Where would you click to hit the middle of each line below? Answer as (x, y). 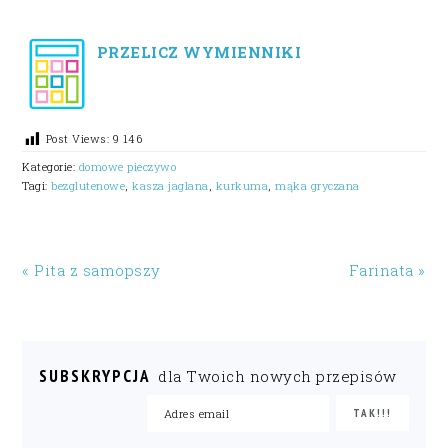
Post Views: (77, 139)
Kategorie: (50, 166)
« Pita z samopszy (91, 269)
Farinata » (387, 269)
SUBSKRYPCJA (95, 375)
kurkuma (242, 185)
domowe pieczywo (127, 166)
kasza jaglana (170, 185)
